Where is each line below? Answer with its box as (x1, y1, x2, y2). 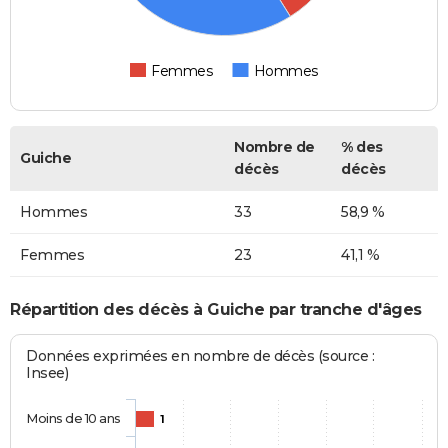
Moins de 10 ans (26, 409, 121, 426)
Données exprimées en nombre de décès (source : (26, 346, 375, 365)
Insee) (26, 363, 69, 382)
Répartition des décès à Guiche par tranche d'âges (10, 300, 422, 320)
